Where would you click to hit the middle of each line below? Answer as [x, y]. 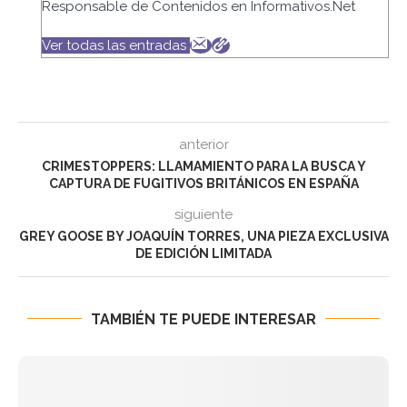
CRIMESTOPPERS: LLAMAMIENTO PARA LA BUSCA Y [203, 166]
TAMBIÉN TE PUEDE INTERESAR [203, 319]
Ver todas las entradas [114, 45]
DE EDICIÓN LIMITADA [203, 253]
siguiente [203, 214]
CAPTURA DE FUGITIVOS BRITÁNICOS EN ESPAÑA [203, 183]
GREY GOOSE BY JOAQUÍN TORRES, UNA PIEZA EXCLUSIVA [203, 236]
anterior [203, 144]
